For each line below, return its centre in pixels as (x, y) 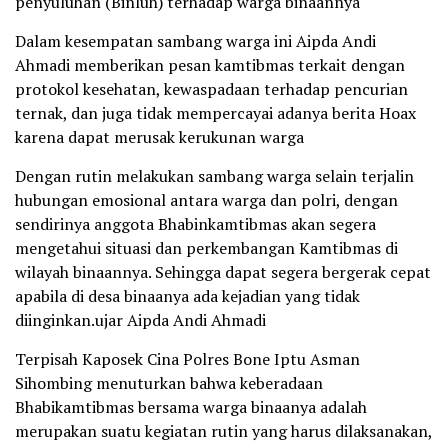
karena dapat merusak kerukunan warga (159, 137)
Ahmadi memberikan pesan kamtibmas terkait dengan (210, 65)
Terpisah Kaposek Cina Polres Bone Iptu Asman (187, 359)
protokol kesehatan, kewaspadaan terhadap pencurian (211, 89)
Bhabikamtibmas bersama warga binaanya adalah (191, 407)
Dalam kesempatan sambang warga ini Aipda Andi (195, 41)
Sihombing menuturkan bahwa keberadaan (169, 383)
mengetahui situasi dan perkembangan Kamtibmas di (206, 248)
